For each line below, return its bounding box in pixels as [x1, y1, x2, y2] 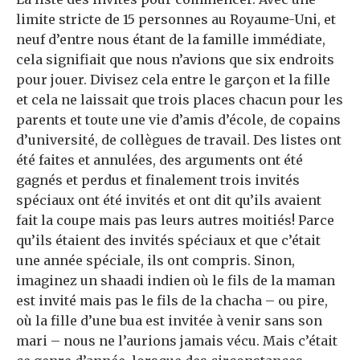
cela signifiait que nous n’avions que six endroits [16, 51, 334, 68]
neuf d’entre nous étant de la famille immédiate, [16, 31, 325, 48]
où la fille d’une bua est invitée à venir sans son [16, 313, 322, 329]
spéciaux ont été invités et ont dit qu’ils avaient [16, 192, 321, 209]
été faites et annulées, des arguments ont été [16, 152, 303, 169]
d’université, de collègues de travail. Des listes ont [16, 132, 342, 149]
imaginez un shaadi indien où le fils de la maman [16, 272, 335, 289]
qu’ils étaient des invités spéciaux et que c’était [16, 232, 321, 249]
